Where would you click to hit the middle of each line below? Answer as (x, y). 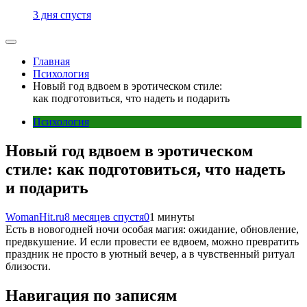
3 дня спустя (62, 15)
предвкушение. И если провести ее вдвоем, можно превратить (152, 241)
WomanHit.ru (35, 217)
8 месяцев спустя (104, 217)
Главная (51, 61)
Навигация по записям (91, 295)
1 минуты (172, 217)
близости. (28, 266)
